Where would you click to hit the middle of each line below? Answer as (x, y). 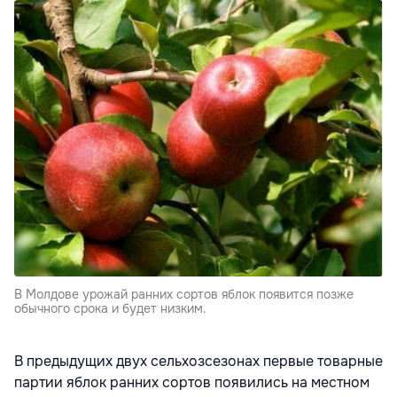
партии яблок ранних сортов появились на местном (192, 383)
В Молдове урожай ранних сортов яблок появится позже (184, 295)
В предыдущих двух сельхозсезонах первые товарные (198, 362)
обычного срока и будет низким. (110, 309)
